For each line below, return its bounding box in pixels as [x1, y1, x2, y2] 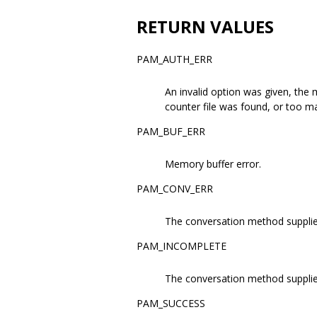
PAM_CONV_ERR [137, 182, 213, 195]
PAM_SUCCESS [137, 296, 205, 310]
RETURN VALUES [137, 15, 274, 38]
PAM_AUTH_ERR [137, 52, 212, 66]
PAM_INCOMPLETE [137, 239, 226, 253]
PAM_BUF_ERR [137, 125, 205, 138]
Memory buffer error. [165, 157, 261, 171]
